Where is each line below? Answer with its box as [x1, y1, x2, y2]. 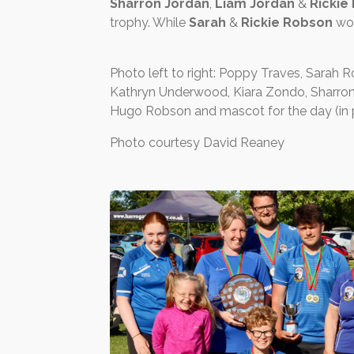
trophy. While [110, 14, 189, 30]
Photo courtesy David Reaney [110, 134, 284, 150]
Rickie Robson [241, 14, 333, 30]
